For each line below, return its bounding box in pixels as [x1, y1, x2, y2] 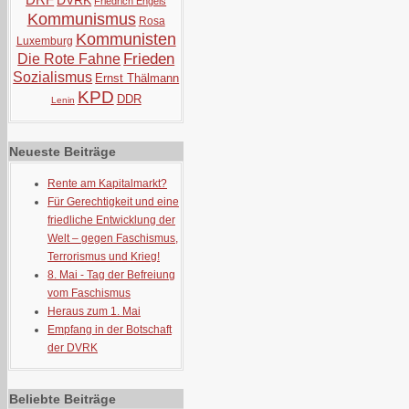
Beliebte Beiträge [9, 392, 116, 406]
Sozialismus [13, 69, 93, 85]
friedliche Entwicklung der [47, 214, 175, 226]
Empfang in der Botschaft [47, 323, 172, 336]
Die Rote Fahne [17, 51, 121, 67]
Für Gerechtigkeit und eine [47, 195, 179, 208]
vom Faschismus [47, 287, 131, 299]
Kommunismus [26, 10, 136, 28]
